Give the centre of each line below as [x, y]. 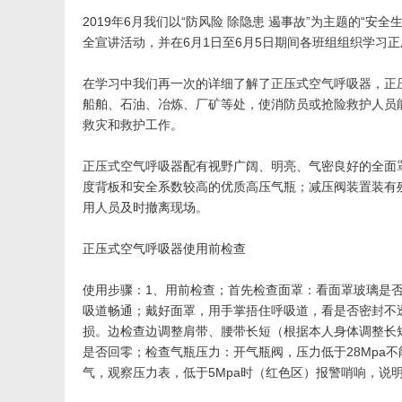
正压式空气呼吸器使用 [145, 249]
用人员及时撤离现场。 [145, 207]
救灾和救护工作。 [133, 125]
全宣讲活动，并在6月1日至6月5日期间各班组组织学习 [235, 42]
